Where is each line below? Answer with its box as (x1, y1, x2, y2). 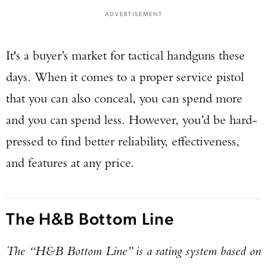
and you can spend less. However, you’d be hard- (6, 111, 257, 128)
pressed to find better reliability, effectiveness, (6, 133, 240, 149)
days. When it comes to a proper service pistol (6, 69, 244, 85)
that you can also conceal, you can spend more (6, 90, 243, 106)
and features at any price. (6, 154, 134, 170)
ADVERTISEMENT (104, 10, 163, 17)
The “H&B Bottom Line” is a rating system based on (6, 243, 261, 258)
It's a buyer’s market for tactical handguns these (6, 47, 245, 63)
